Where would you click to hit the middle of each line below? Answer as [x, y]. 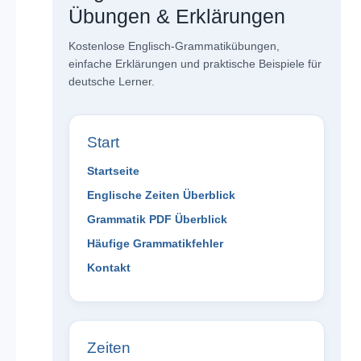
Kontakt [108, 268]
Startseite [113, 171]
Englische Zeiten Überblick [161, 195]
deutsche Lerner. [111, 82]
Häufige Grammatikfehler [155, 244]
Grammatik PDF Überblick [157, 220]
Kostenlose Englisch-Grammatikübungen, [174, 46]
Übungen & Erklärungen [176, 17]
